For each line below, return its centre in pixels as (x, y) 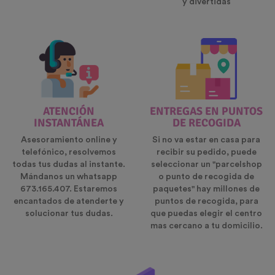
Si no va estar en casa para (206, 140)
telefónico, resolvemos (69, 153)
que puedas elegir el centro (206, 214)
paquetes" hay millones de (206, 189)
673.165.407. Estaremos (69, 189)
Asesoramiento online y (69, 140)
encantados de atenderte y (69, 202)
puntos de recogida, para (206, 202)
